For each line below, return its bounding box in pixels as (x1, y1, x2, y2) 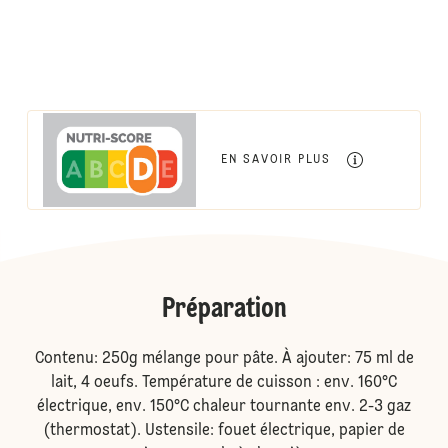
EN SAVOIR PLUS (220, 154, 332, 166)
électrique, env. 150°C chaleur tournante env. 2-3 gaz (37, 399, 411, 416)
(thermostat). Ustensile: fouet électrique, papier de (43, 423, 405, 440)
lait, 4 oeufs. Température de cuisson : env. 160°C (51, 375, 397, 392)
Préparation (161, 296, 287, 325)
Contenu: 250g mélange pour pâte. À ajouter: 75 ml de (34, 351, 414, 368)
